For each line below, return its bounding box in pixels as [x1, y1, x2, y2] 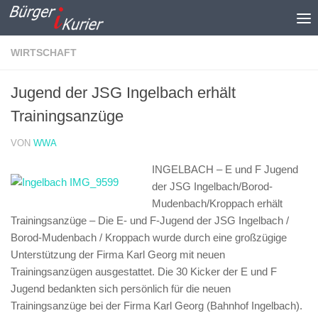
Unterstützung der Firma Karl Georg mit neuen [11, 248, 225, 261]
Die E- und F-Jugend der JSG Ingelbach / [98, 214, 289, 226]
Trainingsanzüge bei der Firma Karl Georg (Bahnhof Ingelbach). [11, 300, 302, 312]
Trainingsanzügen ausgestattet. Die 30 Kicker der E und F [11, 265, 277, 278]
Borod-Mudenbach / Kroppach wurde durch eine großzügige [11, 231, 287, 243]
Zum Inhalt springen [19, 13, 127, 26]
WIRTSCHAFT [11, 47, 77, 58]
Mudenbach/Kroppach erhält [152, 197, 283, 209]
